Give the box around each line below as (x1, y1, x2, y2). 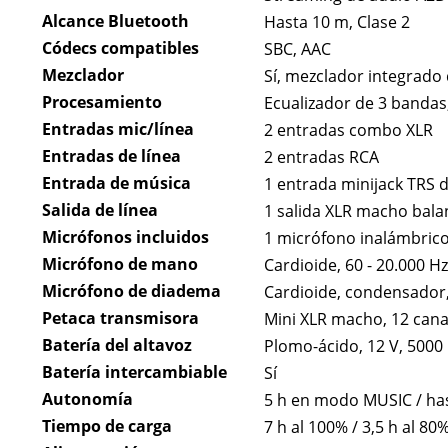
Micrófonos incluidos (41, 226, 209, 249)
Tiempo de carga (41, 415, 172, 438)
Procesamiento (41, 91, 162, 114)
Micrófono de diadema (41, 280, 221, 303)
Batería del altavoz (41, 334, 192, 357)
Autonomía (41, 388, 133, 411)
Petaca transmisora (41, 307, 199, 330)
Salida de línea (41, 199, 158, 222)
